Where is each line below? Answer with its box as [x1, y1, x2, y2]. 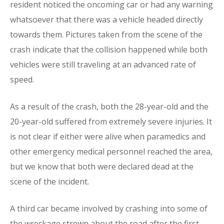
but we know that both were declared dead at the [10, 161, 193, 172]
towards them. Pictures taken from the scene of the [10, 29, 202, 40]
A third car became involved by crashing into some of [10, 203, 207, 214]
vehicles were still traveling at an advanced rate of [10, 59, 196, 70]
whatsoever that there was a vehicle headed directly [10, 14, 203, 25]
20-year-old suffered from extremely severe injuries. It [10, 116, 212, 127]
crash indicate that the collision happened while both [10, 44, 207, 55]
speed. [10, 74, 34, 85]
